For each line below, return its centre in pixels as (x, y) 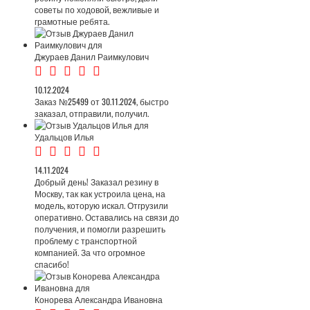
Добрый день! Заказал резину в (97, 182)
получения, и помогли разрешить (100, 229)
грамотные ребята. (72, 21)
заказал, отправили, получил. (92, 113)
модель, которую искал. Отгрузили (101, 205)
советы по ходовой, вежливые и (97, 9)
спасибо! (52, 264)
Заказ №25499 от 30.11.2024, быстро (102, 101)
